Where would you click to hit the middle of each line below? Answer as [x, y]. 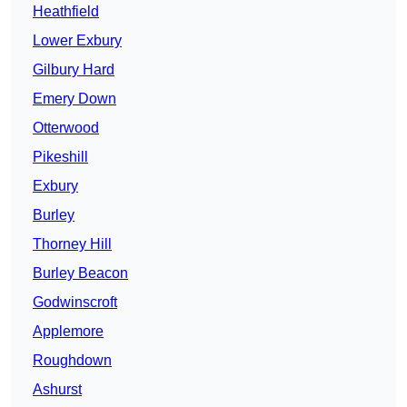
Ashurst [57, 390]
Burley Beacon [80, 273]
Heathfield [66, 12]
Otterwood [66, 128]
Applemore [68, 332]
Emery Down [74, 99]
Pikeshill [60, 157]
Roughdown [72, 361]
